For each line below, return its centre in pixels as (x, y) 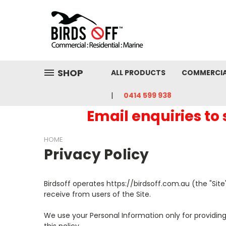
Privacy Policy (97, 155)
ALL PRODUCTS (138, 73)
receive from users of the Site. (97, 194)
